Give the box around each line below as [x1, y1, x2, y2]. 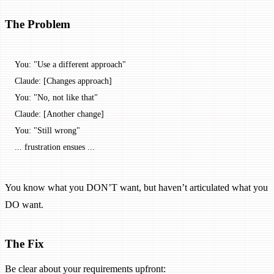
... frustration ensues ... [15, 141, 95, 152]
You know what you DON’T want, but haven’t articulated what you [5, 182, 268, 193]
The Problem [5, 17, 70, 31]
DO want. [5, 199, 43, 210]
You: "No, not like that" [15, 92, 98, 102]
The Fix [5, 237, 44, 250]
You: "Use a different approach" [15, 59, 126, 69]
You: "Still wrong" [15, 125, 80, 135]
